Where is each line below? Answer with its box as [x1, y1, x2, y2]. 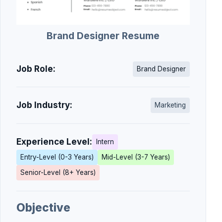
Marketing [155, 101, 186, 110]
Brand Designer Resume [47, 29, 160, 42]
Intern [96, 137, 114, 146]
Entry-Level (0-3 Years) [20, 153, 94, 161]
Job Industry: [16, 100, 72, 111]
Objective [16, 200, 70, 214]
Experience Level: [16, 136, 92, 147]
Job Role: [16, 63, 55, 74]
